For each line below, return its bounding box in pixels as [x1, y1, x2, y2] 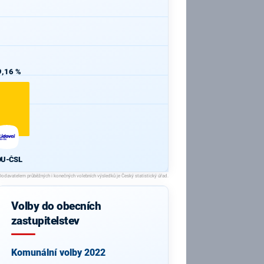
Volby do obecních [11, 200, 101, 213]
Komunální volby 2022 [11, 247, 105, 259]
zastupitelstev [11, 214, 80, 227]
